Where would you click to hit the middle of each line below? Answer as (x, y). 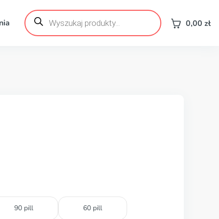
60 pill (93, 208)
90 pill (24, 208)
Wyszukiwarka (49, 13)
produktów (43, 21)
